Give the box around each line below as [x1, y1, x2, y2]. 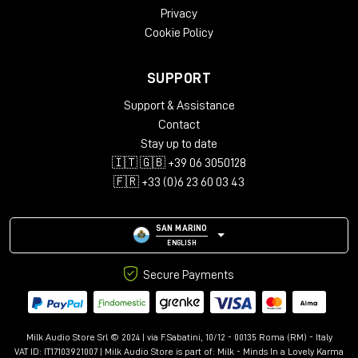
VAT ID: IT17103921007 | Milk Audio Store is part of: [14, 346, 217, 356]
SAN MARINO [155, 223, 208, 233]
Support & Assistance [123, 98, 235, 112]
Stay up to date [141, 137, 217, 150]
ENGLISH [167, 239, 196, 247]
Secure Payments [141, 268, 234, 281]
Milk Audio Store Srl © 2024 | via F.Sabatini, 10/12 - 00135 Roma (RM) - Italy [26, 332, 332, 342]
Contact [158, 117, 200, 131]
